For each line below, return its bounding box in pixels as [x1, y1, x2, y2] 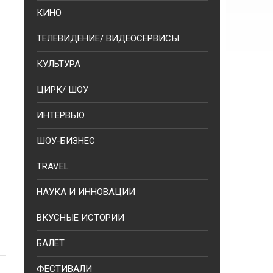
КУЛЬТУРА [37, 58, 80, 69]
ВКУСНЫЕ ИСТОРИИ [37, 212, 124, 223]
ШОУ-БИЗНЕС [37, 135, 95, 146]
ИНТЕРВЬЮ [37, 110, 85, 121]
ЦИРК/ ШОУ [37, 84, 88, 95]
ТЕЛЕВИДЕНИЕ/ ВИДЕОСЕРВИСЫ [37, 33, 179, 44]
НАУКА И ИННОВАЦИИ [37, 186, 135, 197]
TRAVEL [37, 161, 69, 172]
